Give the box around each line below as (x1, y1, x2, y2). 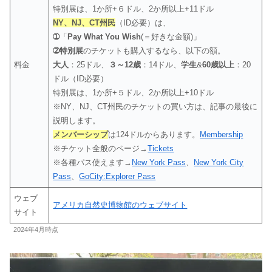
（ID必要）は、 (115, 18, 171, 28)
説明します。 (53, 116, 101, 126)
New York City (194, 158, 244, 168)
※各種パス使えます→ (53, 158, 132, 168)
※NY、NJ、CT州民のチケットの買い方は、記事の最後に (53, 102, 258, 112)
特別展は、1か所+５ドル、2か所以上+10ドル (53, 88, 214, 98)
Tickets (148, 144, 174, 154)
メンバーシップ (53, 130, 109, 140)
